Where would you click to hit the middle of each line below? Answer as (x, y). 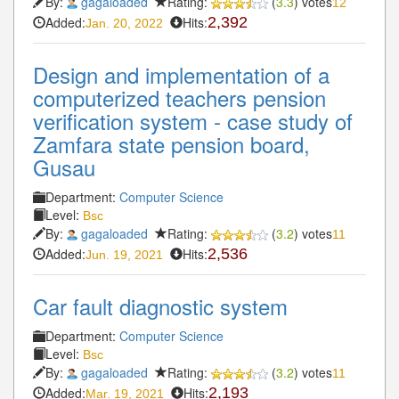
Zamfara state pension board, (171, 143)
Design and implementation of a (181, 74)
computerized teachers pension (179, 97)
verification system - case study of (193, 120)
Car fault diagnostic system (160, 305)
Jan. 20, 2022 (124, 23)
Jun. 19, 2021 (124, 254)
